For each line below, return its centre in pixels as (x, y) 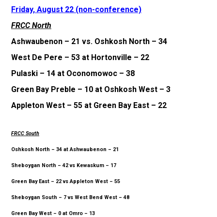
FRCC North (31, 25)
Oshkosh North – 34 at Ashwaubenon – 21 (65, 149)
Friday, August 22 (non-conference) (76, 9)
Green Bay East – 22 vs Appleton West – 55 (66, 181)
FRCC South (25, 133)
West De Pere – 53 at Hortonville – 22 (80, 57)
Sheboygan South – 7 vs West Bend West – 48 (70, 197)
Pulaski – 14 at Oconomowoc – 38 (73, 73)
